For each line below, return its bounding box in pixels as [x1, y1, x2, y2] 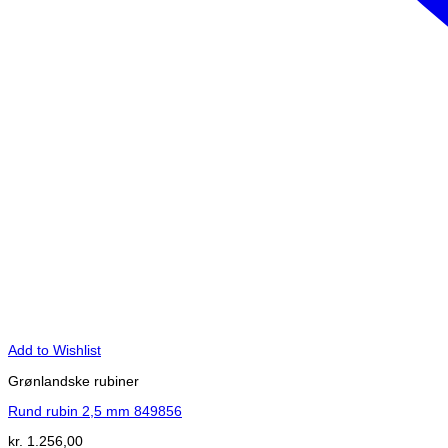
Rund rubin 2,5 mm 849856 [8, 402, 182, 419]
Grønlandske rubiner [8, 372, 139, 389]
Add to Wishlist [8, 342, 101, 359]
